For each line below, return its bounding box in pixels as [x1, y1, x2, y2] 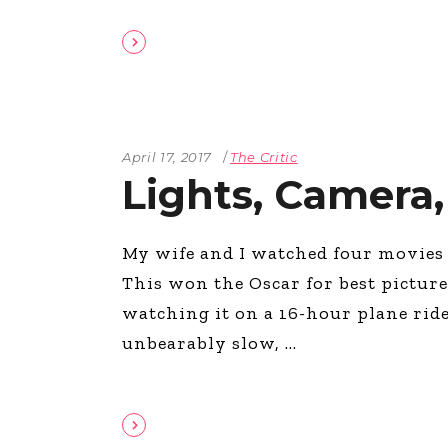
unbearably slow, [122, 331, 285, 354]
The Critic [230, 148, 298, 165]
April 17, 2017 [122, 148, 213, 165]
